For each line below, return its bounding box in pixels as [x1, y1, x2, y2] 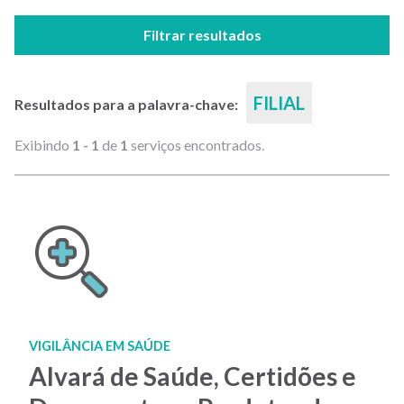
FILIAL [253, 92, 305, 114]
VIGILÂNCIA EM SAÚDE [29, 338, 170, 353]
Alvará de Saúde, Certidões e [29, 361, 356, 391]
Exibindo [14, 136, 72, 153]
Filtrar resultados [142, 26, 262, 43]
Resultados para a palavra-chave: [14, 96, 241, 113]
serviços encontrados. [128, 136, 264, 153]
